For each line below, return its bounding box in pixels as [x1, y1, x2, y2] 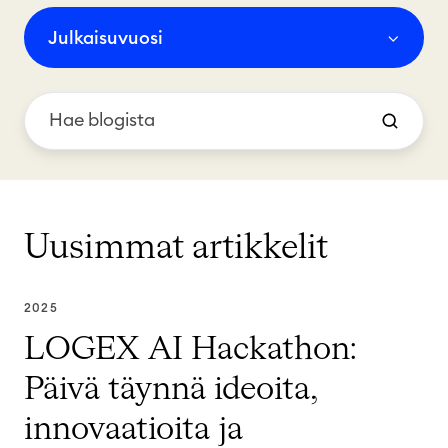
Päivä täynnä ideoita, [24, 373, 317, 406]
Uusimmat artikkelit [24, 230, 328, 265]
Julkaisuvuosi [48, 28, 164, 47]
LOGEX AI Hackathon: [24, 333, 357, 366]
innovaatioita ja [24, 413, 243, 446]
